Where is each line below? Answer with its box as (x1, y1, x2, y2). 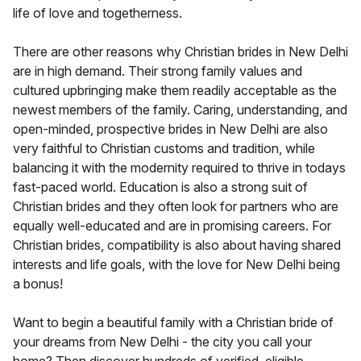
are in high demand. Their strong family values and (13, 62, 302, 79)
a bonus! (13, 275, 63, 292)
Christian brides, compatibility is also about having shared (13, 236, 341, 253)
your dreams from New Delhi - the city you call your (13, 333, 312, 350)
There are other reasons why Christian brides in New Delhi (13, 43, 348, 60)
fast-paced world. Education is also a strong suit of (13, 178, 308, 195)
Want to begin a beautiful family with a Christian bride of (13, 313, 334, 330)
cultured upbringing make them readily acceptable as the (13, 81, 337, 98)
